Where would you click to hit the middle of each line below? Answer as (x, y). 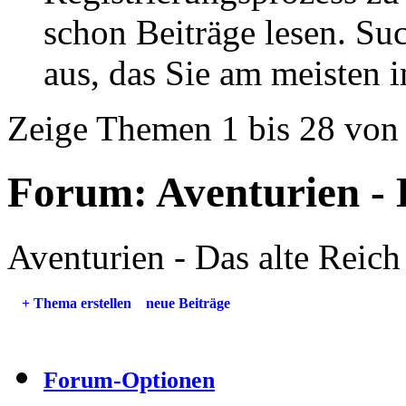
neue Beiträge (188, 303)
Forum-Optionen (129, 380)
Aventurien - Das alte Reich (204, 256)
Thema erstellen (81, 303)
